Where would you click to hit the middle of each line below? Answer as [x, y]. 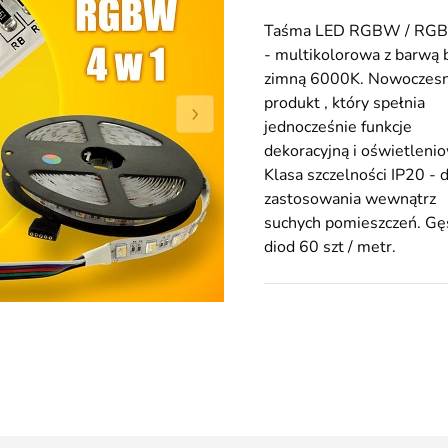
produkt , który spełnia [344, 103]
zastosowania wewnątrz [350, 199]
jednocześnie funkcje [338, 127]
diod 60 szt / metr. [330, 247]
